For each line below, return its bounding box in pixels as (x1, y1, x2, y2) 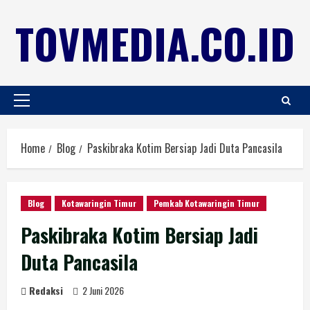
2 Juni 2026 (80, 283, 126, 298)
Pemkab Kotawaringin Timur (154, 197, 259, 209)
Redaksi (29, 283, 63, 298)
